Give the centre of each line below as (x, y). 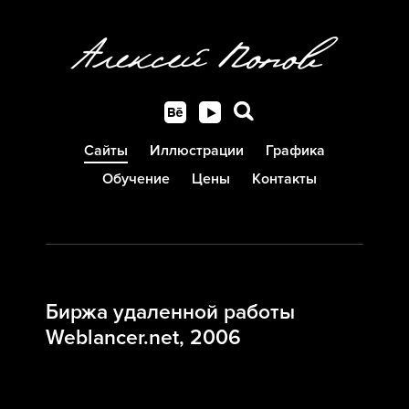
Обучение (136, 179)
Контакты (284, 179)
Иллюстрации (197, 151)
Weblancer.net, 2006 (143, 338)
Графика (295, 151)
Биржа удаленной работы (170, 312)
